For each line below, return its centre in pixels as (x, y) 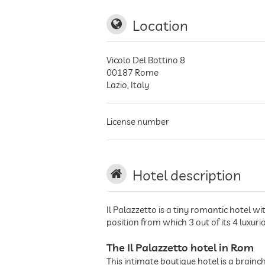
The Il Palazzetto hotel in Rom (180, 248)
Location (160, 25)
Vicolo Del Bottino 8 (146, 60)
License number (138, 122)
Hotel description (187, 175)
